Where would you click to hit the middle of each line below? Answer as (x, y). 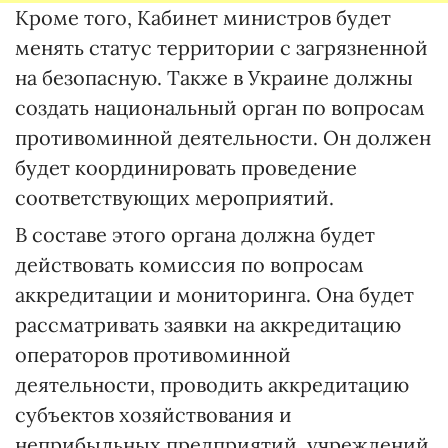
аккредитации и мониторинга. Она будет (214, 294)
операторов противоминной (153, 354)
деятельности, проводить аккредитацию (212, 384)
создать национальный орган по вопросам (220, 107)
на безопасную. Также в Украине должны (214, 77)
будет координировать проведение (186, 167)
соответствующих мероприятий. (174, 197)
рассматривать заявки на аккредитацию (208, 324)
